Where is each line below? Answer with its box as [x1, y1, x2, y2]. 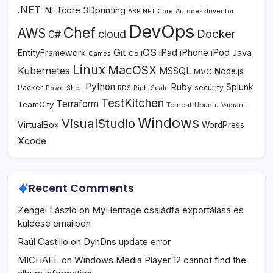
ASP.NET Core [128, 7, 173, 16]
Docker [197, 27, 236, 41]
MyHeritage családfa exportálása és [92, 204, 244, 216]
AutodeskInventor [175, 7, 234, 16]
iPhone [180, 47, 208, 59]
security [194, 83, 224, 93]
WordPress [202, 120, 244, 130]
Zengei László [18, 204, 77, 216]
